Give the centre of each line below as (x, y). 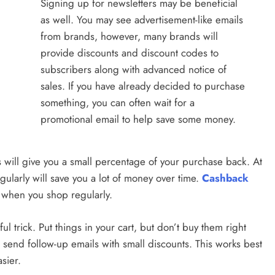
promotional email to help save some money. (138, 119)
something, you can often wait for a (118, 102)
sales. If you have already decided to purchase (143, 86)
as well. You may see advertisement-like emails (142, 19)
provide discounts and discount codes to (130, 52)
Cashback (225, 178)
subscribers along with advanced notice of (134, 69)
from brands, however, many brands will (130, 36)
